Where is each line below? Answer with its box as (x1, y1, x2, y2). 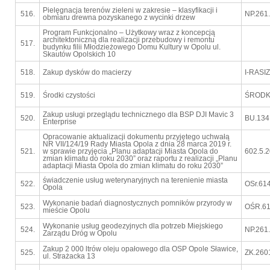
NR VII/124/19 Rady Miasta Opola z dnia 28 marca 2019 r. (43, 140, 231, 148)
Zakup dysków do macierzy (43, 68, 131, 77)
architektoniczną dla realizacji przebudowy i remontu (43, 36, 215, 44)
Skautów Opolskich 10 (43, 50, 116, 58)
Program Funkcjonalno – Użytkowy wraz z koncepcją (43, 28, 215, 37)
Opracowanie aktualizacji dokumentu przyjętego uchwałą (43, 133, 230, 141)
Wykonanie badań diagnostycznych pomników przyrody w (43, 199, 232, 207)
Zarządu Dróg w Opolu (43, 229, 117, 237)
